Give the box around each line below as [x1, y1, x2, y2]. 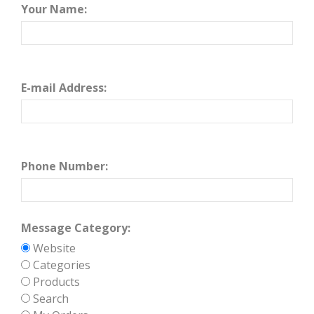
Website [30, 240, 76, 256]
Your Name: [21, 1, 87, 17]
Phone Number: [21, 158, 108, 174]
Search [30, 291, 69, 306]
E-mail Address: [21, 80, 107, 95]
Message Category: [21, 220, 130, 235]
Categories [30, 257, 90, 273]
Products [30, 274, 80, 289]
